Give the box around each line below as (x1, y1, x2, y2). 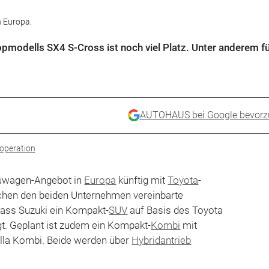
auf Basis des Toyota (127, 204, 223, 216)
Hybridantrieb (131, 234, 192, 246)
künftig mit (116, 174, 168, 186)
